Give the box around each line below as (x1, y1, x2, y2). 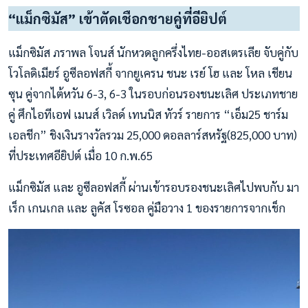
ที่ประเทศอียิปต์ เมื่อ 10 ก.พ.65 (8, 148, 153, 164)
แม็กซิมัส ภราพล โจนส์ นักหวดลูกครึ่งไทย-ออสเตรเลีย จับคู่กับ (8, 45, 298, 60)
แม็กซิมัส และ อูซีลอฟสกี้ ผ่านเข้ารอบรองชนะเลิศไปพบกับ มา (8, 179, 299, 195)
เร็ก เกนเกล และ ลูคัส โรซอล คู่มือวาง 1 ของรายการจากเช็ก (8, 200, 285, 216)
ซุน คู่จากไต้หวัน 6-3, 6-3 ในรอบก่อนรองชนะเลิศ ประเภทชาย (8, 86, 298, 102)
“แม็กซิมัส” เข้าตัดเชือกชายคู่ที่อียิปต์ (8, 10, 227, 28)
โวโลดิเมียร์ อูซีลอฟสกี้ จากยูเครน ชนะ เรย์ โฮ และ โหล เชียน (8, 65, 292, 81)
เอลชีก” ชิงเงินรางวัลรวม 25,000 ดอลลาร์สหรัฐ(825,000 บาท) (8, 127, 297, 143)
